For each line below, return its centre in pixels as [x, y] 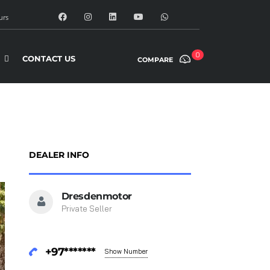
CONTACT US [49, 58]
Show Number [126, 251]
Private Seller [86, 209]
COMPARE [155, 60]
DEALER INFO [59, 155]
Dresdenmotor [96, 196]
